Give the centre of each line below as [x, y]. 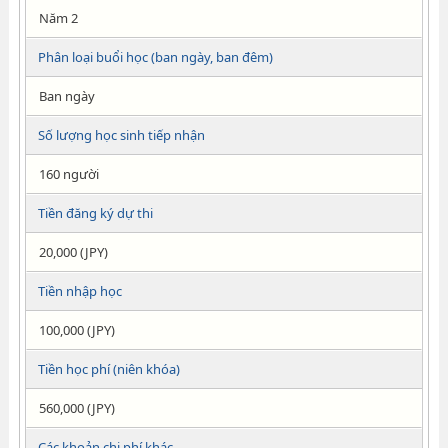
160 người [68, 174]
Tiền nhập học [79, 291]
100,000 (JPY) [76, 330]
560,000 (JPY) [76, 408]
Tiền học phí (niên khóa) [108, 369]
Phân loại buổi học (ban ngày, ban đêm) [155, 57]
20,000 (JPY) [73, 252]
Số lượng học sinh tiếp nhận [121, 135]
